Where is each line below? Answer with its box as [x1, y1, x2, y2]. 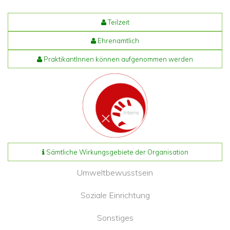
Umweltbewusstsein [77, 167, 153, 178]
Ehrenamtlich [96, 36, 139, 45]
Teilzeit [106, 18, 129, 26]
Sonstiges [97, 213, 133, 223]
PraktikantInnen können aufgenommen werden [42, 55, 193, 63]
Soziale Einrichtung [80, 190, 150, 201]
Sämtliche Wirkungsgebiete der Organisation [44, 148, 188, 157]
